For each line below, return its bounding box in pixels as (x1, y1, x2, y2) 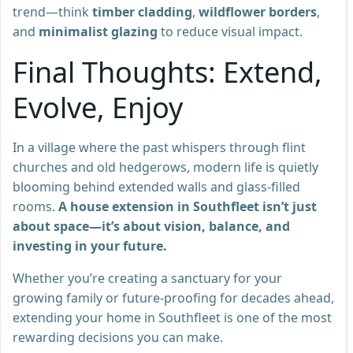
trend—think (13, 2, 92, 20)
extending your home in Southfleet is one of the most (13, 308, 332, 326)
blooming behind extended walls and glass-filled (13, 177, 300, 195)
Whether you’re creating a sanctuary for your (13, 269, 282, 287)
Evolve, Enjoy (13, 87, 183, 127)
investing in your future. (13, 236, 167, 255)
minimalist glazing (39, 22, 158, 40)
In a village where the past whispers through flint (13, 138, 306, 156)
